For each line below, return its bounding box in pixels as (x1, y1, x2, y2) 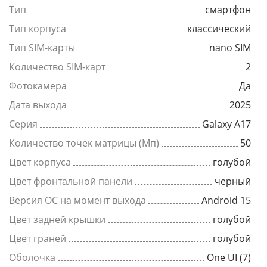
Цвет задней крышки (9, 213, 105, 226)
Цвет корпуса (9, 156, 71, 169)
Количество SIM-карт (9, 60, 105, 73)
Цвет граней (9, 232, 66, 245)
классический (187, 22, 251, 35)
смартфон (205, 3, 251, 16)
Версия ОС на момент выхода (9, 194, 146, 207)
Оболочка (9, 251, 55, 264)
